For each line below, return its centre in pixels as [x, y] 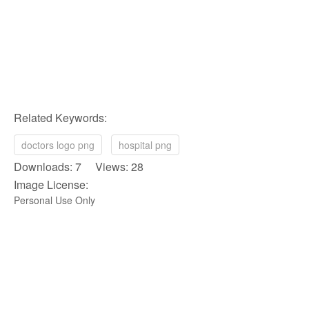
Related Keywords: [60, 117]
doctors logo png [58, 144]
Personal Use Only [54, 200]
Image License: [51, 184]
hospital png [145, 144]
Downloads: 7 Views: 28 [79, 166]
